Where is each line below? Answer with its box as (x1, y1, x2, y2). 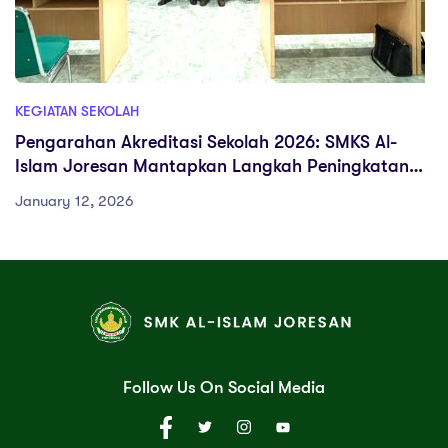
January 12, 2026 (15, 191, 134, 210)
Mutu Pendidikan (15, 179, 151, 200)
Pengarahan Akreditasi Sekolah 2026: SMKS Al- (15, 131, 397, 152)
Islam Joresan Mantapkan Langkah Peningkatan (15, 155, 409, 176)
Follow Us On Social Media (123, 377, 325, 397)
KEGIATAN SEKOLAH (15, 102, 139, 119)
